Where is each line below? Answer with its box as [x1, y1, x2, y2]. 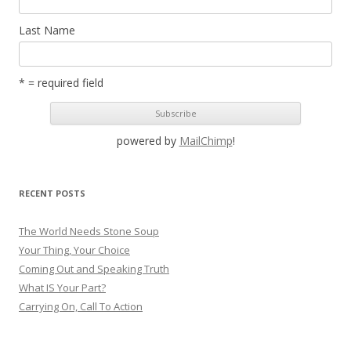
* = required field [19, 75, 103, 90]
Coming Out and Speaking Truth [19, 261, 169, 276]
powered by [116, 132, 179, 148]
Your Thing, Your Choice [19, 242, 130, 257]
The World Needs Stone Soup [19, 223, 159, 238]
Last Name [19, 23, 75, 38]
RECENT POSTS [19, 186, 85, 199]
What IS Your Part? [19, 280, 106, 295]
